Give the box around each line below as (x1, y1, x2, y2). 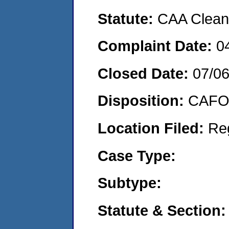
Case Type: (98, 147, 176, 164)
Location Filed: (98, 119, 208, 136)
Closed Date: (98, 64, 193, 82)
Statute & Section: (98, 201, 226, 219)
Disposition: (98, 92, 188, 109)
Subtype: (98, 174, 162, 192)
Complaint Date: (98, 37, 216, 55)
